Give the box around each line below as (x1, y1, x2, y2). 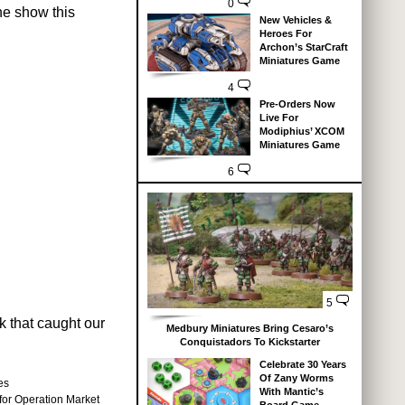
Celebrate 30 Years (259, 359, 346, 370)
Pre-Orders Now (259, 99, 335, 110)
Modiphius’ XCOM (259, 126, 344, 137)
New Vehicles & (259, 14, 332, 26)
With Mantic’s (259, 386, 324, 397)
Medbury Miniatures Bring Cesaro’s (166, 323, 334, 334)
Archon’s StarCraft (259, 42, 348, 53)
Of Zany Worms (259, 372, 334, 383)
